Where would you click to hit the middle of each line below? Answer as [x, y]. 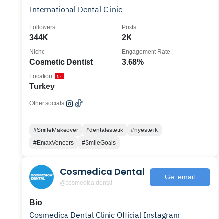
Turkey [42, 86]
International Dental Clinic [76, 9]
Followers [42, 27]
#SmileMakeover [56, 130]
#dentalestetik [105, 130]
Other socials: [47, 103]
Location [41, 76]
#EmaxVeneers [54, 143]
